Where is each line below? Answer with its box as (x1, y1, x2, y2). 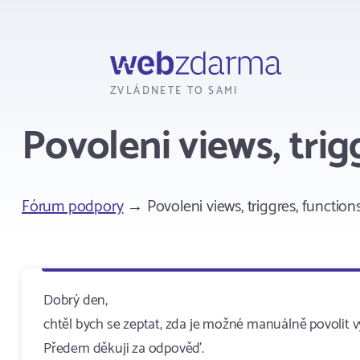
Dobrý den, (43, 288, 108, 313)
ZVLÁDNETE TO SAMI (110, 83, 239, 100)
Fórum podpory (22, 194, 124, 220)
